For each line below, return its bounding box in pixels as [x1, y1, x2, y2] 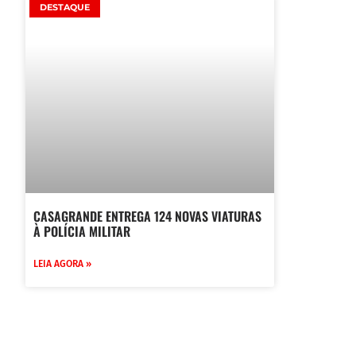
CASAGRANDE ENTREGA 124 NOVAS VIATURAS [33, 206, 261, 226]
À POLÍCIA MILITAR [33, 221, 130, 241]
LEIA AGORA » [33, 257, 91, 269]
